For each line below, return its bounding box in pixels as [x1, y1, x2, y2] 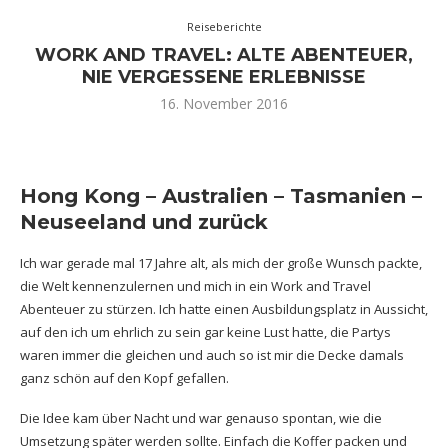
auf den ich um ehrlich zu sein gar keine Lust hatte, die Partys [20, 323, 391, 341]
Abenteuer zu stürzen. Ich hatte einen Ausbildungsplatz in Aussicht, [20, 300, 428, 318]
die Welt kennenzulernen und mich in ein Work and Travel [20, 277, 371, 295]
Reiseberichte [186, 19, 262, 34]
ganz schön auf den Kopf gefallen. [20, 369, 229, 387]
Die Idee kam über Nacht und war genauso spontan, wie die [20, 409, 382, 427]
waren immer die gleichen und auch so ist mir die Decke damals [20, 346, 404, 364]
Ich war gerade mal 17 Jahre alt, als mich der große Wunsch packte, [20, 254, 422, 272]
